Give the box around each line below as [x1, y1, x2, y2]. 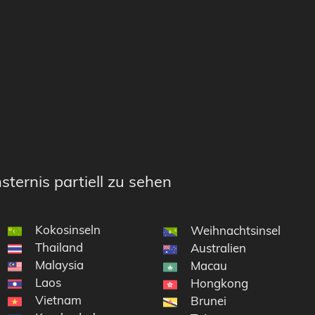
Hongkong [191, 276, 249, 291]
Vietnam [34, 292, 82, 308]
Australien [191, 240, 247, 256]
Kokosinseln [34, 222, 101, 238]
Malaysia [34, 257, 84, 273]
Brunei [191, 293, 227, 309]
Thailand [34, 240, 83, 255]
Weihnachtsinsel [191, 223, 281, 238]
